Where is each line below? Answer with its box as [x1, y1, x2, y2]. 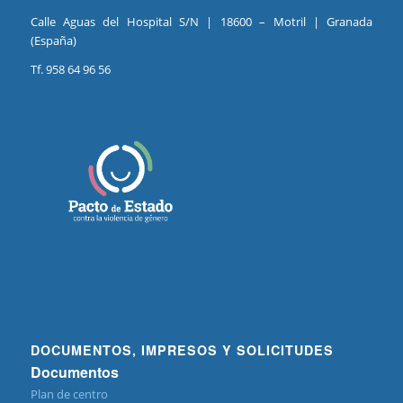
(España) [30, 31, 76, 49]
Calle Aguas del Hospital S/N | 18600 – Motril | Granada [30, 13, 373, 30]
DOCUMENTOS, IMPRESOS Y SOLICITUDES [30, 340, 334, 359]
